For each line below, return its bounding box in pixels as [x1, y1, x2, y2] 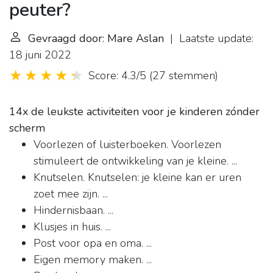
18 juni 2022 [9, 48, 71, 63]
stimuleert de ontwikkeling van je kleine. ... [34, 154, 237, 169]
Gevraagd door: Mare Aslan [28, 31, 164, 46]
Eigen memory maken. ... [34, 252, 152, 268]
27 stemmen [152, 68, 215, 83]
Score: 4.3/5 [88, 68, 146, 83]
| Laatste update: [164, 31, 253, 46]
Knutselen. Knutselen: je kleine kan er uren [34, 170, 241, 185]
